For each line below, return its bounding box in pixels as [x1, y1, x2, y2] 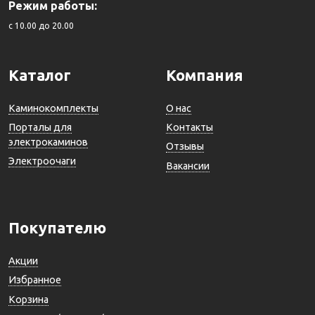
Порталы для [8, 121, 72, 133]
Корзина [8, 293, 49, 305]
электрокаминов [8, 136, 88, 148]
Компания [166, 66, 243, 84]
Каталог [8, 66, 71, 84]
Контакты [166, 121, 213, 133]
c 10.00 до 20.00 [8, 20, 74, 30]
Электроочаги [8, 155, 76, 167]
